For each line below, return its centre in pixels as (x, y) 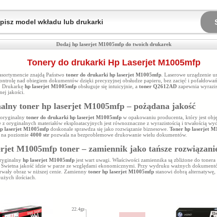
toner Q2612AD (157, 86)
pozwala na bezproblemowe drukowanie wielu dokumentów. (118, 135)
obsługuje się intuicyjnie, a (107, 86)
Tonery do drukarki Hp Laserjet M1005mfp (114, 62)
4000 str (40, 135)
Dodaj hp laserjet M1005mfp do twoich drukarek (114, 44)
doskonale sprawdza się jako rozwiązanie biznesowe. (109, 129)
